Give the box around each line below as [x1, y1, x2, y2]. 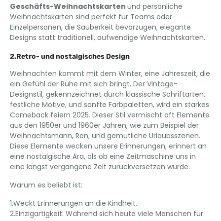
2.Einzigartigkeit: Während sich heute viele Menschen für [10, 209, 203, 219]
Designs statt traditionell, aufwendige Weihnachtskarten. [10, 33, 205, 42]
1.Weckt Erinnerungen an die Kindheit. [10, 198, 137, 208]
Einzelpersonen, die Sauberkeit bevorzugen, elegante [10, 22, 191, 32]
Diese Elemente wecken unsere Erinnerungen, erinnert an [10, 141, 207, 151]
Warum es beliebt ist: [10, 180, 82, 190]
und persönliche [127, 1, 183, 11]
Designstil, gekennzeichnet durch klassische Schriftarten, [10, 89, 205, 99]
